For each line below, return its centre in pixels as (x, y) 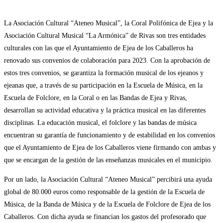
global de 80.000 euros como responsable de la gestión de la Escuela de (104, 192)
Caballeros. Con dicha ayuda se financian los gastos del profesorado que (105, 217)
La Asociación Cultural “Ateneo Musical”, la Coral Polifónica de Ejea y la (109, 23)
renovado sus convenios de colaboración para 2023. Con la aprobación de (107, 60)
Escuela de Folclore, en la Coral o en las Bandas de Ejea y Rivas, (96, 98)
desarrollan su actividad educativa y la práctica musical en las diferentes (105, 110)
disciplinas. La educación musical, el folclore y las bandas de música (100, 122)
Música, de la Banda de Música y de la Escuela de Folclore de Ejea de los (107, 204)
